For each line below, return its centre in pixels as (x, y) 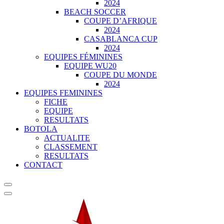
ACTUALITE (67, 138)
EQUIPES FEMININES (63, 93)
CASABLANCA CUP (121, 39)
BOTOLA (41, 129)
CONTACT (43, 165)
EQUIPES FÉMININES (83, 57)
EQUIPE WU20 (90, 66)
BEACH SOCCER (95, 12)
